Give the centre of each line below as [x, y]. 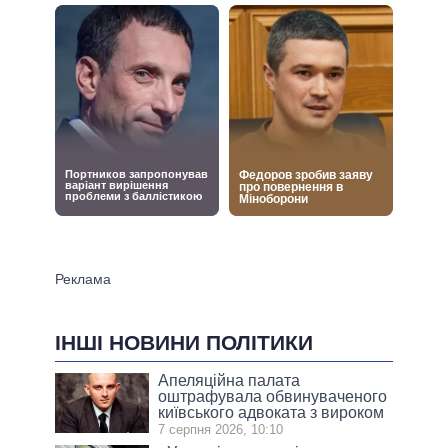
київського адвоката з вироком [271, 412]
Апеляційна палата [229, 380]
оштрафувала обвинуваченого [273, 396]
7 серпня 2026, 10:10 [221, 429]
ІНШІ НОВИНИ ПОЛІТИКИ [184, 342]
